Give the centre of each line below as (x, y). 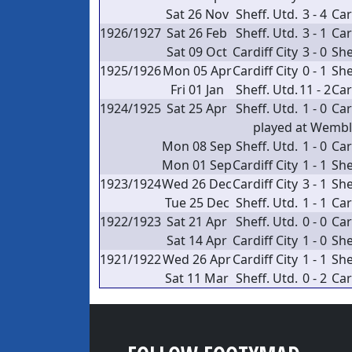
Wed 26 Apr (197, 259)
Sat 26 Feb (197, 33)
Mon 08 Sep (197, 146)
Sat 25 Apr (197, 108)
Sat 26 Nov (197, 14)
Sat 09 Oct (197, 52)
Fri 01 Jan (197, 90)
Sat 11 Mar (197, 278)
